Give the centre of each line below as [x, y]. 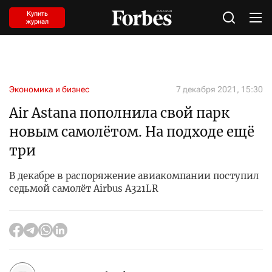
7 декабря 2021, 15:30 [219, 89]
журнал [37, 22]
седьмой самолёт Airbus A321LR [84, 189]
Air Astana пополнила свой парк [119, 113]
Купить [37, 14]
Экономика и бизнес [49, 89]
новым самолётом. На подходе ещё [132, 132]
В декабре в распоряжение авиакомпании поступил [134, 176]
